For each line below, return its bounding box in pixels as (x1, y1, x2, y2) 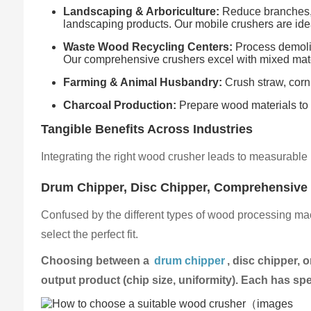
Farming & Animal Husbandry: (63, 76, 223, 88)
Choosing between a (41, 254, 153, 267)
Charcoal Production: (63, 99, 177, 111)
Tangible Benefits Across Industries (41, 121, 253, 136)
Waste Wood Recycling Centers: (63, 40, 233, 53)
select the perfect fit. (41, 228, 139, 240)
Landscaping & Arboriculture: (63, 5, 220, 17)
